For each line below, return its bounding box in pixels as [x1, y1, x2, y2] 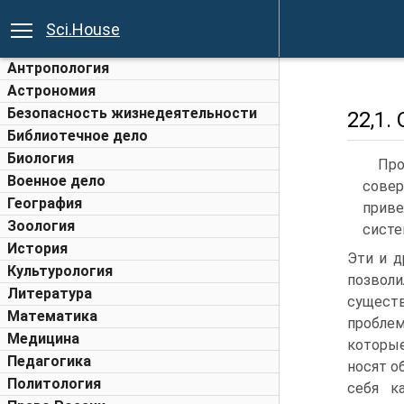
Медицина [7, 330, 79, 347]
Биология [7, 150, 74, 167]
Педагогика [7, 353, 91, 370]
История [7, 240, 68, 257]
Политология [7, 375, 101, 392]
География [7, 195, 82, 212]
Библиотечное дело [7, 127, 148, 144]
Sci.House [46, 20, 120, 39]
